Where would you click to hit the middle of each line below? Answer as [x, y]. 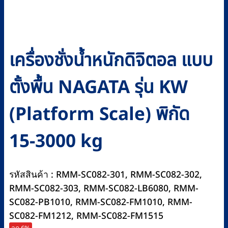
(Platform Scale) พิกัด [99, 115]
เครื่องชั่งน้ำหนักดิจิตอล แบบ [111, 61]
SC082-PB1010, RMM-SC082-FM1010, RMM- [101, 202]
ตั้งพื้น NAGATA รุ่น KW [98, 88]
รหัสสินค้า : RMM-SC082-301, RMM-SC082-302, [106, 175]
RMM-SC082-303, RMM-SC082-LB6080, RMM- [104, 188]
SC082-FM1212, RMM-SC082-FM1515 [86, 216]
